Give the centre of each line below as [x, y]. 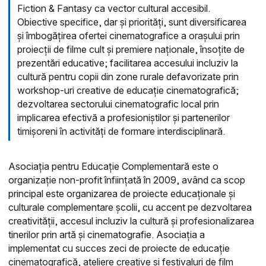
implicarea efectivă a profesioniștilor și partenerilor [123, 118]
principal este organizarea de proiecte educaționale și [122, 194]
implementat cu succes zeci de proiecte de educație [119, 248]
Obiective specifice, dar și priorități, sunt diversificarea [132, 22]
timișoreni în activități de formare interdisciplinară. [121, 132]
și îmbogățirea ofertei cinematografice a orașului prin [129, 36]
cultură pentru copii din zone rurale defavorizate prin [128, 77]
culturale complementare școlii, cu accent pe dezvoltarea [130, 208]
